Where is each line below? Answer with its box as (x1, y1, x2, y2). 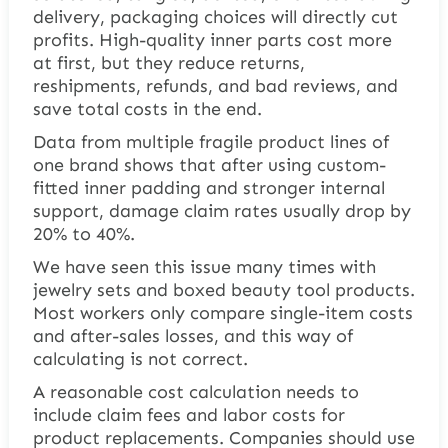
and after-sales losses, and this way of (32, 324, 353, 347)
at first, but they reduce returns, (32, 51, 305, 74)
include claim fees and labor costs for (32, 403, 345, 426)
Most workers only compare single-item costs (32, 301, 413, 324)
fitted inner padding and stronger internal (32, 176, 385, 199)
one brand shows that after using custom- (32, 153, 386, 176)
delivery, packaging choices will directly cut (32, 5, 398, 28)
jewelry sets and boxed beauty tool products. (32, 278, 415, 301)
